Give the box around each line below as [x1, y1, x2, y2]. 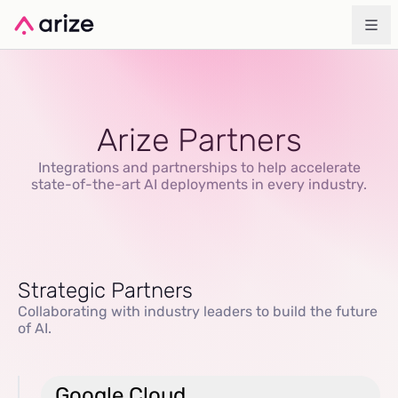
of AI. [18, 320, 52, 337]
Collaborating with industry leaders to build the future [18, 303, 378, 320]
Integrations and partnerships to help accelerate [37, 159, 361, 176]
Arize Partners [96, 121, 302, 159]
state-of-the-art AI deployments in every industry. [31, 176, 367, 193]
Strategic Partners [18, 278, 193, 303]
